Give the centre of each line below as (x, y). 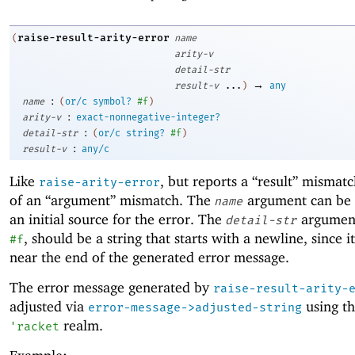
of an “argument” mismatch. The (112, 200)
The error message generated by (111, 287)
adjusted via (49, 306)
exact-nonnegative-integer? (148, 118)
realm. (81, 325)
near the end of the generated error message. (149, 257)
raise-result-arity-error (94, 38)
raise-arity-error (99, 182)
